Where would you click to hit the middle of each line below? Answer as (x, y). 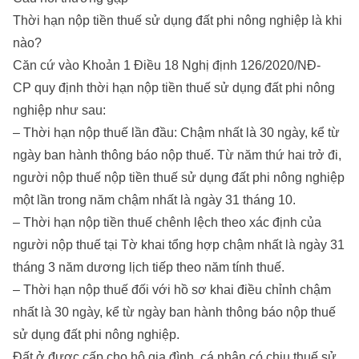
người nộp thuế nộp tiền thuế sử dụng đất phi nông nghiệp (179, 178)
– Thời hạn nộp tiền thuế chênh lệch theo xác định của (167, 223)
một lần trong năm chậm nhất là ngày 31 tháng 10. (154, 200)
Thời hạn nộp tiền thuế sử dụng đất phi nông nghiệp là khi (177, 21)
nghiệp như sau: (59, 111)
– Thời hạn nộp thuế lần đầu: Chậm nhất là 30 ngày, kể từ (176, 133)
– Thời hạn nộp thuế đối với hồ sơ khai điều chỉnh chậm (172, 290)
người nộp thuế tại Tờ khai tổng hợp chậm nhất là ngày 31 (179, 245)
